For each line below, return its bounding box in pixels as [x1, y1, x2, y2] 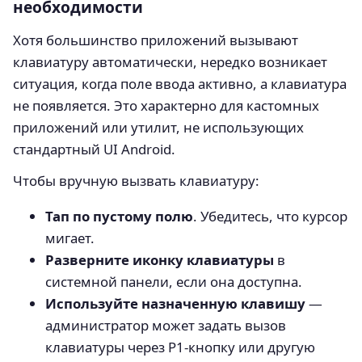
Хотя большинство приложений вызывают [13, 31, 298, 50]
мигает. [45, 228, 95, 247]
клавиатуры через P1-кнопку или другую [45, 337, 315, 356]
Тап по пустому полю [45, 206, 193, 225]
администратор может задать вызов [45, 315, 286, 335]
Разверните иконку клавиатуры [45, 250, 274, 269]
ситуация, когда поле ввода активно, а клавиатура [13, 74, 347, 94]
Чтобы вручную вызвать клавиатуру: [13, 171, 259, 191]
